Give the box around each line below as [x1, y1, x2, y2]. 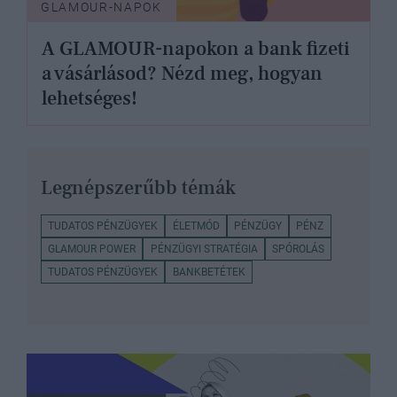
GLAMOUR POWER [48, 242, 136, 255]
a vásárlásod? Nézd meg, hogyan [42, 60, 323, 86]
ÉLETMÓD [172, 219, 220, 232]
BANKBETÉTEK [172, 265, 245, 278]
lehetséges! [42, 85, 137, 111]
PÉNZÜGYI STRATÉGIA [150, 242, 258, 255]
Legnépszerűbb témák [41, 175, 236, 200]
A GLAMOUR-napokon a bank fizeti [42, 35, 350, 61]
